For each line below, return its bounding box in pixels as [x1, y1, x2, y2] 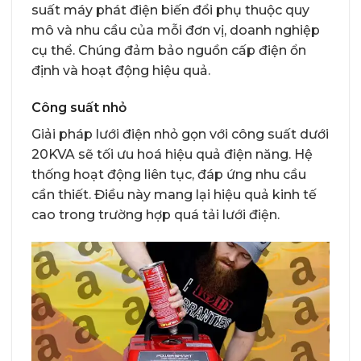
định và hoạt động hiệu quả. [31, 63, 210, 79]
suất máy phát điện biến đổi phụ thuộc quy [31, 2, 309, 19]
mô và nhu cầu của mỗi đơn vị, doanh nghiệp [31, 23, 320, 39]
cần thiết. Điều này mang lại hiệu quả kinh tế [31, 187, 317, 202]
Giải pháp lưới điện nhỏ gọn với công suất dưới [31, 127, 329, 142]
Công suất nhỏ [31, 100, 127, 115]
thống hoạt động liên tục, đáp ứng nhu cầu [31, 167, 306, 182]
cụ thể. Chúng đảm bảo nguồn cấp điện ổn [31, 43, 306, 59]
